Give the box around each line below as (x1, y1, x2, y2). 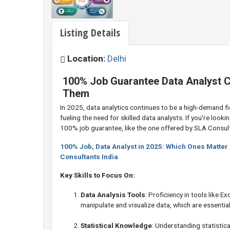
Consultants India (60, 152, 118, 161)
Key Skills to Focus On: (60, 171, 135, 180)
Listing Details (60, 26, 120, 40)
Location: (65, 53, 107, 64)
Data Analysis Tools (81, 190, 145, 199)
